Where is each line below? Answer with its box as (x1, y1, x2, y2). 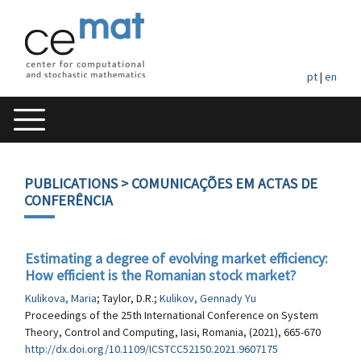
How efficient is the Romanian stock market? (25, 266, 296, 284)
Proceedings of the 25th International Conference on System (25, 308, 318, 322)
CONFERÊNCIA (24, 191, 113, 210)
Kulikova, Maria (25, 291, 97, 305)
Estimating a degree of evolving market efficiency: (25, 249, 328, 268)
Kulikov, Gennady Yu (160, 291, 256, 305)
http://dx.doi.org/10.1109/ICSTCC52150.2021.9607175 (25, 342, 278, 356)
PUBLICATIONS (24, 174, 118, 193)
